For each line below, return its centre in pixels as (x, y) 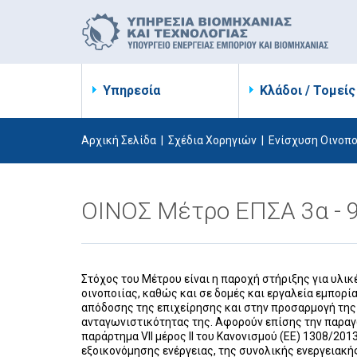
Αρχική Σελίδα (119, 140)
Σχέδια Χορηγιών (212, 140)
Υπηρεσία (131, 90)
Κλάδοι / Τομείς (308, 90)
